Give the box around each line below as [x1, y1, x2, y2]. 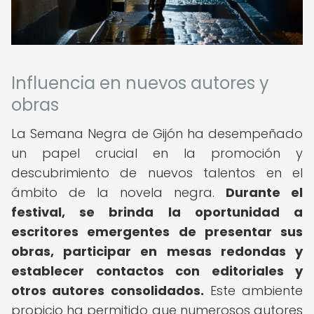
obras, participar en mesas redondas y [11, 243, 303, 260]
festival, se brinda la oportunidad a [11, 203, 303, 221]
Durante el [226, 184, 303, 201]
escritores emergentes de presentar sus [11, 223, 303, 240]
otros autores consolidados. [11, 282, 204, 299]
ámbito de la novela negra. [11, 184, 226, 201]
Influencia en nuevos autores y [11, 71, 269, 95]
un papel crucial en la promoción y [11, 144, 303, 162]
